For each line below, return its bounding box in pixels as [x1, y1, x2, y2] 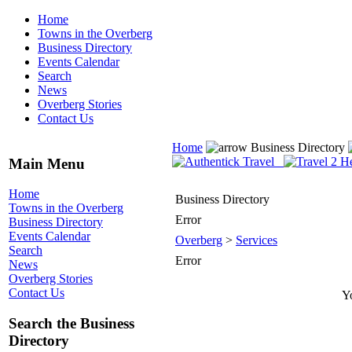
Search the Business [9, 315, 134, 332]
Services [236, 233, 277, 247]
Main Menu [9, 155, 85, 172]
